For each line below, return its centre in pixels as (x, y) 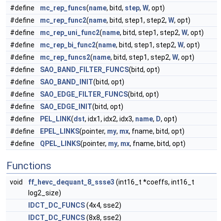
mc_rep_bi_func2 (68, 45)
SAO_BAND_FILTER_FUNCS (84, 70)
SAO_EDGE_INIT (66, 107)
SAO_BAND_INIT (67, 82)
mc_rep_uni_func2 (70, 33)
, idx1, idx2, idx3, (110, 119)
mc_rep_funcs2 (65, 57)
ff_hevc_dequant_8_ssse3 (71, 182)
